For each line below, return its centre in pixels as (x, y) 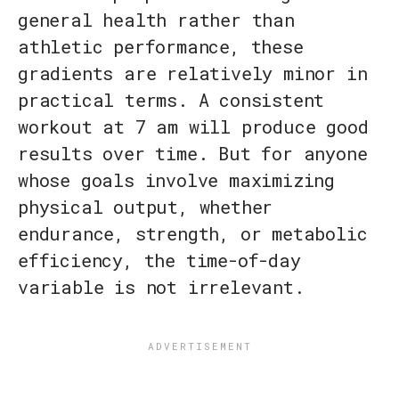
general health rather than (156, 20)
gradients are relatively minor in (193, 73)
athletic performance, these (161, 47)
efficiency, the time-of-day (159, 261)
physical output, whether (146, 207)
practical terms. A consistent (171, 100)
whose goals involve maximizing (176, 180)
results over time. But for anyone (193, 154)
